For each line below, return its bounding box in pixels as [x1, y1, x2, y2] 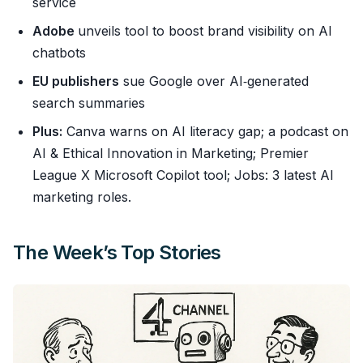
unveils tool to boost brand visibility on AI [78, 23, 332, 40]
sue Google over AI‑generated [119, 73, 309, 90]
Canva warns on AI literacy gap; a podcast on [62, 123, 348, 140]
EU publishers [32, 73, 119, 90]
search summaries [32, 95, 145, 112]
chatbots [32, 45, 86, 62]
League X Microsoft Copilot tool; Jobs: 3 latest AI [32, 167, 334, 184]
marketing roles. [32, 189, 131, 206]
